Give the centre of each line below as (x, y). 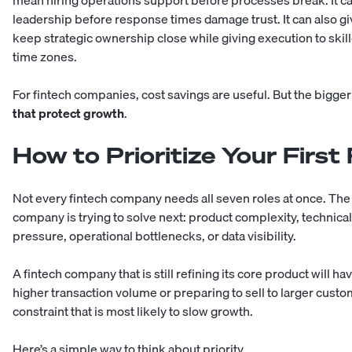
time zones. (45, 57)
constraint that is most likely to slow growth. (133, 312)
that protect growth (68, 114)
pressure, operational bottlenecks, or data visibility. (154, 236)
